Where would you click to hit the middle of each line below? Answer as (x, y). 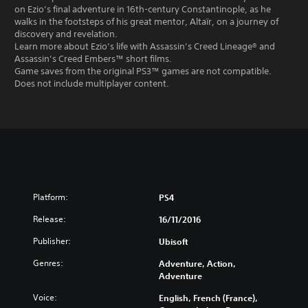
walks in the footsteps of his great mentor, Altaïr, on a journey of (146, 22)
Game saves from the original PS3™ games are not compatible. (143, 71)
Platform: (51, 197)
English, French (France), (208, 298)
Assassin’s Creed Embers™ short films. (93, 59)
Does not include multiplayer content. (92, 84)
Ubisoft (173, 241)
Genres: (48, 263)
